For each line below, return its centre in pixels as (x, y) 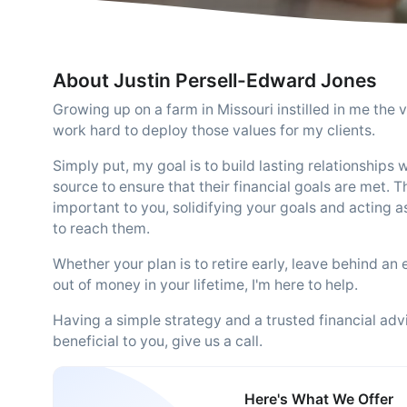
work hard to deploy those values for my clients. (214, 130)
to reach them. (101, 228)
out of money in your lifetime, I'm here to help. (205, 285)
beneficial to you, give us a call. (158, 341)
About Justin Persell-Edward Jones (215, 80)
